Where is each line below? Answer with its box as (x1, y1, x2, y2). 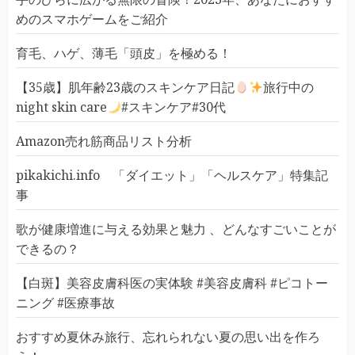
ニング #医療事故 (16, 294, 115, 312)
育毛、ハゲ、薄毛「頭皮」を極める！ (16, 44, 231, 63)
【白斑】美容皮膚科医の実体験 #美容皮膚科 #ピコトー (16, 274, 328, 292)
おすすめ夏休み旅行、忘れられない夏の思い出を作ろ (16, 328, 320, 346)
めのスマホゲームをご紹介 (16, 10, 168, 29)
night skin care (16, 98, 107, 116)
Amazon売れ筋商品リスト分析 (16, 132, 192, 151)
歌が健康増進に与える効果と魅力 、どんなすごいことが (16, 220, 336, 239)
